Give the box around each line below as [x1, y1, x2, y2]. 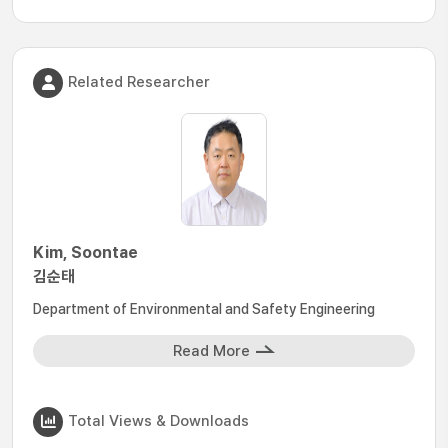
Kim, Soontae [33, 243, 138, 262]
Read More [173, 342, 250, 360]
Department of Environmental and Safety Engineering [33, 301, 375, 317]
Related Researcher [68, 72, 210, 91]
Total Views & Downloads [68, 411, 249, 430]
